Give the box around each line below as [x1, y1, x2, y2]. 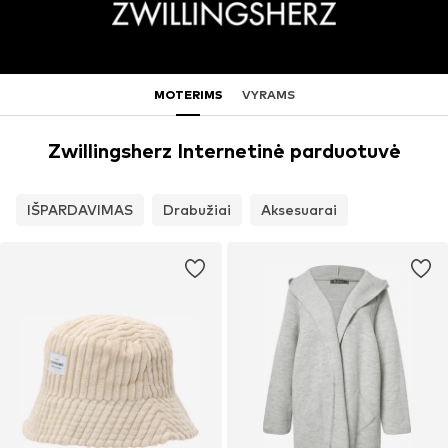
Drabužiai [163, 201, 231, 219]
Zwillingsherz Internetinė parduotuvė [47, 139, 401, 164]
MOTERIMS [153, 86, 222, 102]
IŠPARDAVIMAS [27, 201, 133, 219]
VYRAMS [241, 86, 295, 102]
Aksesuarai [261, 201, 337, 219]
